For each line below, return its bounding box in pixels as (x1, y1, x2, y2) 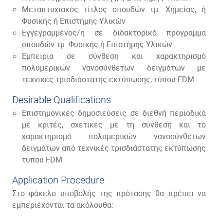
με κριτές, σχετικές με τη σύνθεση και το (22, 119, 206, 130)
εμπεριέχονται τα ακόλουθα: (12, 200, 113, 210)
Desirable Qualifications (12, 93, 111, 106)
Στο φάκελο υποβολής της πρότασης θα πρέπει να (12, 188, 206, 199)
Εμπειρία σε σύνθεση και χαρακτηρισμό (22, 51, 206, 61)
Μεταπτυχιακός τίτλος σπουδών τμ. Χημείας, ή (22, 4, 206, 15)
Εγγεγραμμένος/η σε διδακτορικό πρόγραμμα (22, 27, 206, 38)
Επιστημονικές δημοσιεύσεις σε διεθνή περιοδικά (22, 108, 206, 118)
